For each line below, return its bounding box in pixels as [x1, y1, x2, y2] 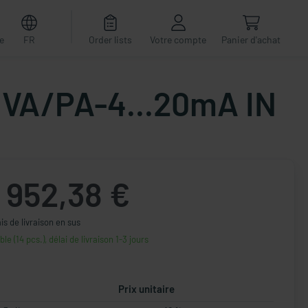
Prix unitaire [118, 283, 175, 295]
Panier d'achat [221, 34, 280, 45]
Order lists [89, 34, 132, 45]
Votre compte [150, 34, 206, 45]
